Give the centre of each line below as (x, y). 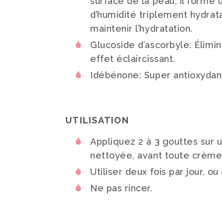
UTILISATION (97, 120)
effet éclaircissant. (133, 59)
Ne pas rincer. (121, 188)
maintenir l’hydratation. (141, 28)
